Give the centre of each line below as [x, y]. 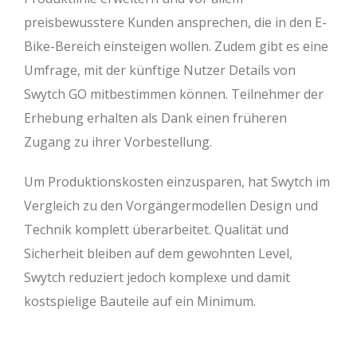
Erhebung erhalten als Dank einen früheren [155, 118]
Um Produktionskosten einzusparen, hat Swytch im [177, 182]
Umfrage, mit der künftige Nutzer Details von [160, 71]
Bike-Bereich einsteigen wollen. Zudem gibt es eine [176, 47]
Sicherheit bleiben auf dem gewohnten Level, [158, 254]
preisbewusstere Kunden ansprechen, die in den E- [175, 23]
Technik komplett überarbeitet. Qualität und [156, 230]
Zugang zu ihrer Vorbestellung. [118, 142]
